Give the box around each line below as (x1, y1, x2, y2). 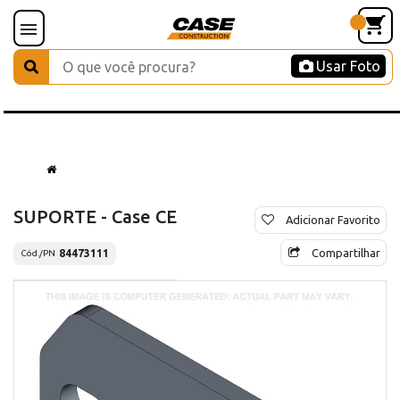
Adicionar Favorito (286, 212, 380, 226)
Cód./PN (21, 248, 55, 259)
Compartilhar (312, 246, 380, 259)
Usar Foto (316, 58, 380, 74)
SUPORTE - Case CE (13, 205, 177, 227)
